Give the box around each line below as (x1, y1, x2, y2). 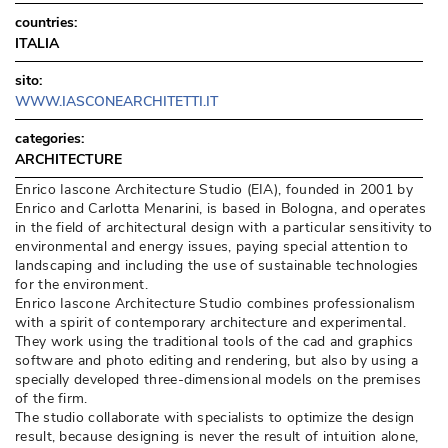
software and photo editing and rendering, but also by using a (15, 351, 419, 370)
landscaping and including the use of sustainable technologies (15, 256, 419, 275)
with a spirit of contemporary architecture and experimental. (15, 313, 406, 332)
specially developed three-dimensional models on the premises (15, 370, 421, 389)
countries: (15, 13, 77, 32)
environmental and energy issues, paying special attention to (15, 237, 408, 256)
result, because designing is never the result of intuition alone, (15, 427, 419, 446)
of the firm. (15, 389, 92, 408)
